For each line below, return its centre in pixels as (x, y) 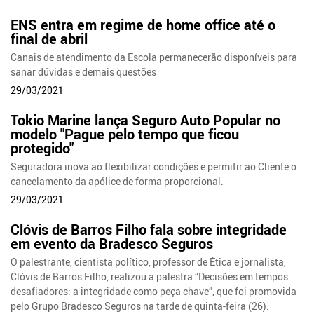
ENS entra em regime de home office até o (143, 25)
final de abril (49, 39)
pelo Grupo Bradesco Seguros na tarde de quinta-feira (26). (140, 306)
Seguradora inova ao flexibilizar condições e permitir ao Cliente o (154, 167)
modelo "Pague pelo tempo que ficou (125, 135)
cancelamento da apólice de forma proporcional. (117, 182)
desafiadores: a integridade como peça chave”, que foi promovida (154, 291)
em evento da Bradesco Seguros (112, 244)
